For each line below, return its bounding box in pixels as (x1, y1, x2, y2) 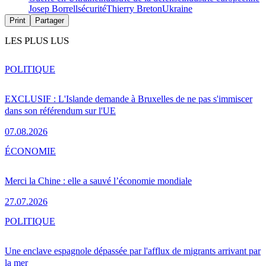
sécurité (78, 4, 106, 14)
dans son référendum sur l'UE (5, 106, 116, 116)
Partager (35, 16, 64, 26)
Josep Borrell (28, 4, 78, 14)
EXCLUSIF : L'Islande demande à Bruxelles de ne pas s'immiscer (5, 94, 252, 104)
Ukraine (162, 4, 192, 14)
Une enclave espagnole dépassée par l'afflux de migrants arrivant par (5, 246, 261, 256)
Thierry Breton (106, 4, 162, 14)
